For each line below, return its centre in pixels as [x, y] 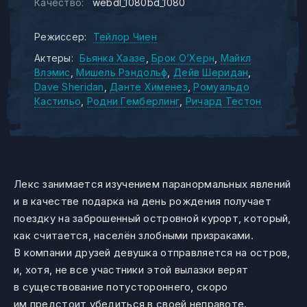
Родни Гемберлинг [133, 101]
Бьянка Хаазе [113, 58]
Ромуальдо [221, 87]
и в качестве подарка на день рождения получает [143, 201]
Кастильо [58, 101]
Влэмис [52, 72]
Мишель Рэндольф [122, 72]
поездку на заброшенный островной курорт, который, [152, 218]
